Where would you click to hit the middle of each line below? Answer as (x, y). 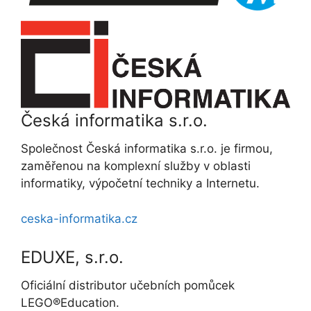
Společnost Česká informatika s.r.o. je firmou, (147, 149)
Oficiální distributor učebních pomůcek (128, 286)
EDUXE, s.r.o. (72, 258)
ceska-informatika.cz (79, 218)
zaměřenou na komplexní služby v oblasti (136, 166)
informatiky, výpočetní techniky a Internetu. (140, 184)
